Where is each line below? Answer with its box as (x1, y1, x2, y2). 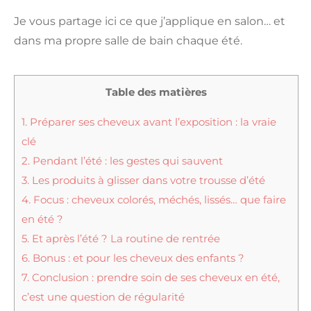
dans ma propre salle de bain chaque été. (14, 33, 242, 47)
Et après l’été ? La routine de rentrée (29, 231, 220, 245)
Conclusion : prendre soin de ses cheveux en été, (29, 270, 280, 284)
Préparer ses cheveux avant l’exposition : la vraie (27, 115, 276, 128)
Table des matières (106, 85, 207, 99)
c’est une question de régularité (22, 289, 185, 303)
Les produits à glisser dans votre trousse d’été (29, 173, 265, 187)
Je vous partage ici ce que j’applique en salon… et (14, 14, 285, 28)
